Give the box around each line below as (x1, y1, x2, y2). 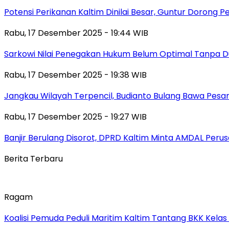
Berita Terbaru (4, 152, 63, 165)
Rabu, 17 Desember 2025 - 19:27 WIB (4, 110, 147, 123)
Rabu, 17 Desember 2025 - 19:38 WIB (4, 68, 147, 81)
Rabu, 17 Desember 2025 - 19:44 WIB (4, 27, 148, 39)
